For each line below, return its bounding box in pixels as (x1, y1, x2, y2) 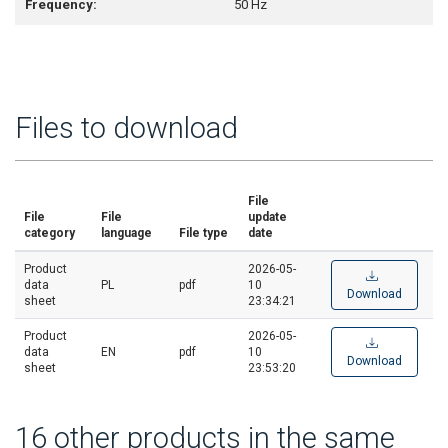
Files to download (15, 111, 238, 146)
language (101, 226, 152, 241)
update (248, 210, 287, 225)
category (24, 226, 75, 241)
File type (179, 226, 228, 241)
